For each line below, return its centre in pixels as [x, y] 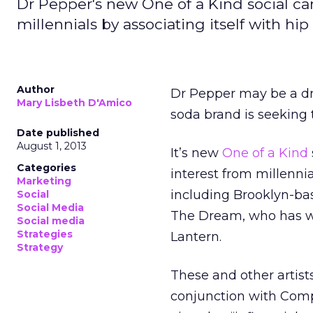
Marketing [44, 181]
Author [36, 89]
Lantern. [196, 237]
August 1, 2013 [52, 146]
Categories [46, 168]
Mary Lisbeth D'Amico [74, 103]
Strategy [40, 247]
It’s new [196, 153]
